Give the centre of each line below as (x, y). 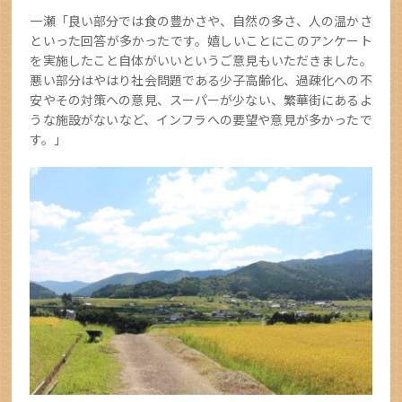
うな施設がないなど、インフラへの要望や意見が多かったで (201, 120)
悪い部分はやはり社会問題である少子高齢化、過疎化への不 (201, 80)
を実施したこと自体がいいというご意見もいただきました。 (201, 61)
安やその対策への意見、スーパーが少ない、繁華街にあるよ (201, 100)
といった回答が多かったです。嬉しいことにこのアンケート (201, 41)
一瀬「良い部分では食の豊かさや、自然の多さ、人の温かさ (201, 21)
